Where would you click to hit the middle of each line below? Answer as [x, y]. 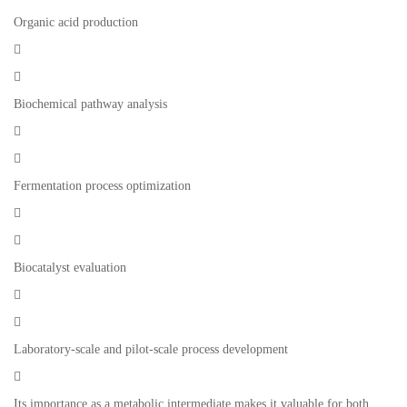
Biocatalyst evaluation [70, 268]
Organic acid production [76, 23]
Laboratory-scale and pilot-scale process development [151, 350]
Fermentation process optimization [102, 186]
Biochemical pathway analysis [90, 104]
